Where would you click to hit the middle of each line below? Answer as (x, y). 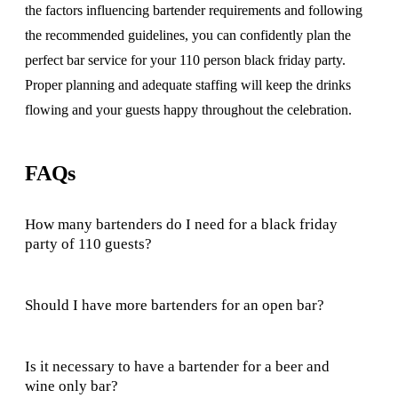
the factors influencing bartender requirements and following (194, 11)
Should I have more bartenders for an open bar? (175, 306)
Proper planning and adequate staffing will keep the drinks (188, 85)
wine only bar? (72, 386)
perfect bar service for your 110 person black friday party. (185, 60)
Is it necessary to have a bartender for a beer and (177, 367)
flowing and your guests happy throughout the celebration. (188, 110)
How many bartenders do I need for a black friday (181, 225)
